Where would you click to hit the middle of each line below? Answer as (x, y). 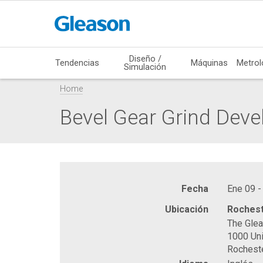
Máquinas (210, 63)
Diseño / (145, 58)
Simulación (145, 67)
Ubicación (187, 209)
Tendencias (77, 63)
